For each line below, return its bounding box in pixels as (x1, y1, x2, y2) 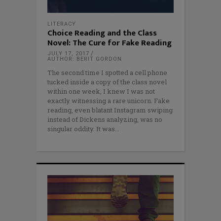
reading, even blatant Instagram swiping (47, 106, 173, 115)
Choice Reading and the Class (47, 26, 157, 40)
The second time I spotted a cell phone (47, 68, 167, 77)
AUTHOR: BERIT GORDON (47, 56, 122, 63)
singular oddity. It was (47, 124, 115, 134)
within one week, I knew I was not (47, 87, 155, 96)
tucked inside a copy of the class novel (47, 77, 167, 87)
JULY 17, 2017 (47, 50, 89, 57)
